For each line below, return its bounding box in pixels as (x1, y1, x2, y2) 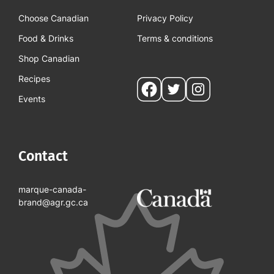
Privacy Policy (137, 13, 193, 24)
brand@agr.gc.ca (18, 197, 88, 208)
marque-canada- (18, 184, 86, 195)
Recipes (18, 73, 50, 84)
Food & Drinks (18, 33, 73, 44)
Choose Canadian (18, 13, 89, 24)
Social (137, 79, 176, 97)
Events (18, 94, 45, 105)
